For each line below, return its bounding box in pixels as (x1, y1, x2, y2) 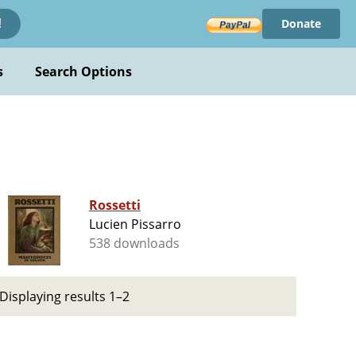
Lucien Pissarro (88, 215, 182, 234)
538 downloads (88, 234, 180, 253)
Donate (281, 16, 321, 31)
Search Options (34, 63, 133, 80)
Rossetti (88, 196, 141, 215)
